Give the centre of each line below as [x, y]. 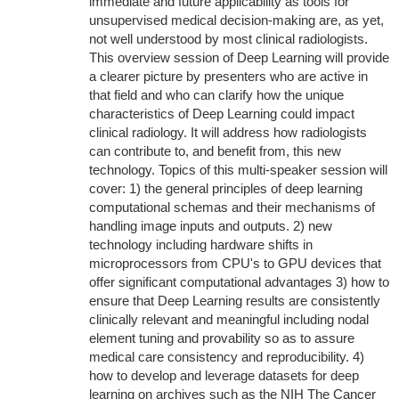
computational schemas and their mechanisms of [232, 207]
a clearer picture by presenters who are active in [228, 76]
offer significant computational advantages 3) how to [239, 282]
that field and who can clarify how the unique [216, 95]
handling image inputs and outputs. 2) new [210, 226]
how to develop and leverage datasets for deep [224, 375]
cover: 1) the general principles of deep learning [225, 188]
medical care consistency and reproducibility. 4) [226, 357]
